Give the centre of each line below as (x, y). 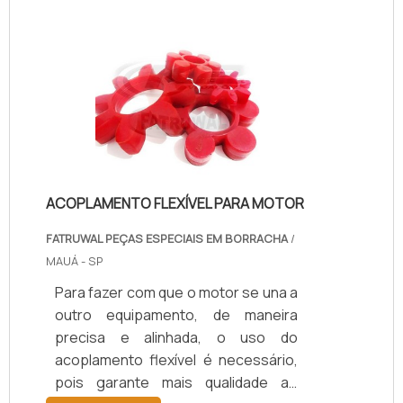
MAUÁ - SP (75, 260)
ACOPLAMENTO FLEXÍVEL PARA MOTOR (175, 204)
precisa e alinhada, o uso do (176, 337)
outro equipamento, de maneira (176, 314)
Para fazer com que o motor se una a (176, 292)
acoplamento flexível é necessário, (176, 359)
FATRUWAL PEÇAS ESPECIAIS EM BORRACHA (167, 238)
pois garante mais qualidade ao (176, 382)
